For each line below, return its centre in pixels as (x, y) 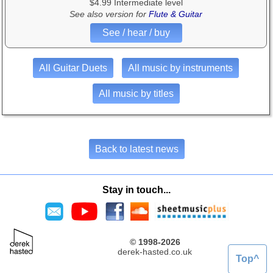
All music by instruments (180, 68)
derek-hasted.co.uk (155, 252)
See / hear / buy (136, 33)
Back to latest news (136, 149)
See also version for (109, 14)
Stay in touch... (136, 190)
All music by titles (136, 94)
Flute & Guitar (175, 14)
